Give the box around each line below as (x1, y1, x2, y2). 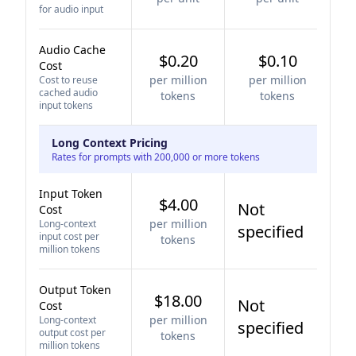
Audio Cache (39, 42, 106, 57)
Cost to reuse (39, 73, 98, 87)
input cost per (39, 230, 99, 243)
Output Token (39, 282, 111, 297)
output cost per (39, 326, 106, 339)
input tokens (39, 99, 93, 112)
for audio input (39, 2, 103, 16)
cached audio (39, 86, 98, 99)
